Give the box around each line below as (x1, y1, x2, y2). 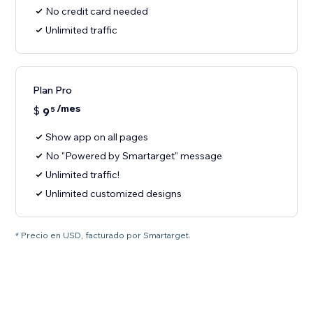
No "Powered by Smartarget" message (45, 150, 223, 163)
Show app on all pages (45, 131, 149, 144)
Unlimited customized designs (45, 187, 182, 201)
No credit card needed (45, 5, 149, 18)
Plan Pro (33, 84, 73, 97)
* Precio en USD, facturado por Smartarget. (15, 230, 191, 241)
